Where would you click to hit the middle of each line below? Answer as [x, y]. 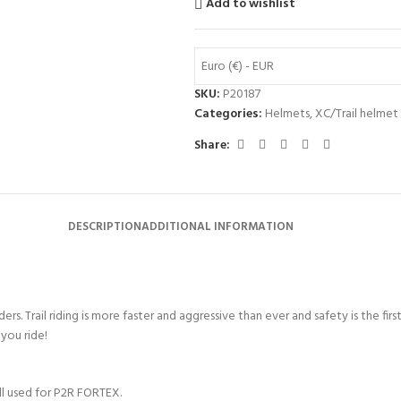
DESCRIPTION [105, 227]
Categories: [228, 114]
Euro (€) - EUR [237, 66]
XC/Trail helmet [356, 114]
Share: [212, 145]
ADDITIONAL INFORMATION [218, 227]
